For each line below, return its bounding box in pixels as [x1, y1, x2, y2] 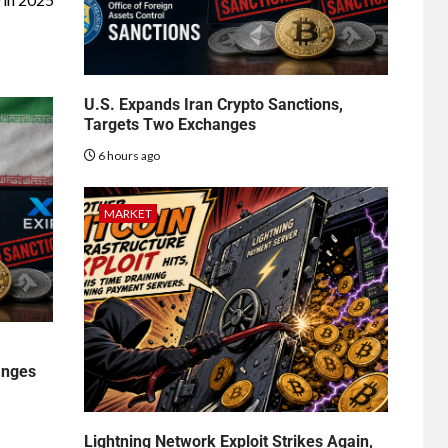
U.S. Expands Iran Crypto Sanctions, [83, 94, 343, 114]
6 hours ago [95, 147, 160, 163]
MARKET [103, 205, 152, 221]
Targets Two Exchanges [83, 114, 256, 134]
